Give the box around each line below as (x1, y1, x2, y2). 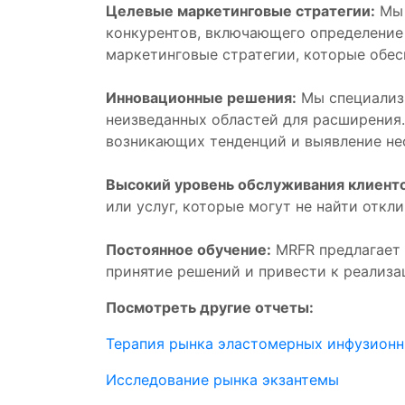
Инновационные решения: (106, 89, 297, 107)
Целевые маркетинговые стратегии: (106, 2, 375, 20)
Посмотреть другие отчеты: (106, 298, 314, 316)
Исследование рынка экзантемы (106, 371, 339, 389)
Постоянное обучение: (106, 240, 271, 259)
